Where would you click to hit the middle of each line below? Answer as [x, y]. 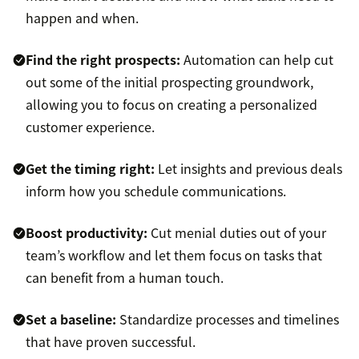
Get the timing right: [90, 169]
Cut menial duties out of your [237, 233]
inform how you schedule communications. [156, 191]
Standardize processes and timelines [228, 319]
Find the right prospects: [103, 60]
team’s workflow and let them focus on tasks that [174, 255]
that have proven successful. [111, 342]
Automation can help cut [257, 60]
